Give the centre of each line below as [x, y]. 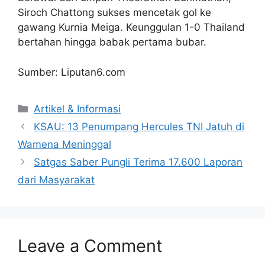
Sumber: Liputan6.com [72, 72]
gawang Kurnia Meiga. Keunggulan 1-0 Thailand [131, 27]
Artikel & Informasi [77, 109]
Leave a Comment [90, 245]
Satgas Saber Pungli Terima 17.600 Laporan [138, 162]
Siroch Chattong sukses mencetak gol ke [114, 12]
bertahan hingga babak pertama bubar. [112, 42]
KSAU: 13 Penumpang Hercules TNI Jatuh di [139, 126]
